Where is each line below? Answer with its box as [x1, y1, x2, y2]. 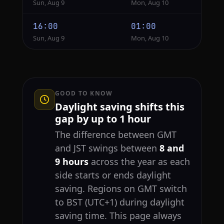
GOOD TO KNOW [54, 89, 113, 98]
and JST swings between [54, 142, 159, 154]
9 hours [54, 155, 88, 168]
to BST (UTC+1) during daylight [54, 196, 184, 208]
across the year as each [88, 155, 190, 168]
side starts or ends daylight [54, 169, 171, 181]
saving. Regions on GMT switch [54, 182, 187, 195]
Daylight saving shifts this [54, 100, 184, 114]
